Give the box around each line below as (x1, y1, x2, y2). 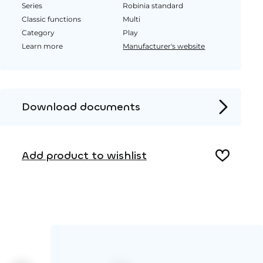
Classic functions (21, 15, 81, 24)
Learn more (21, 42, 63, 51)
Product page (21, 127, 74, 137)
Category (21, 28, 55, 38)
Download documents (21, 100, 140, 114)
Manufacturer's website (123, 42, 205, 51)
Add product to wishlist (21, 148, 147, 163)
